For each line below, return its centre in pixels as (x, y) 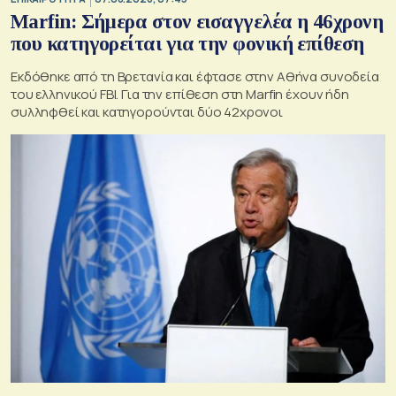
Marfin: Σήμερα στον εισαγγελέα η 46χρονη (197, 22)
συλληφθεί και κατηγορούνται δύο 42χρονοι (147, 112)
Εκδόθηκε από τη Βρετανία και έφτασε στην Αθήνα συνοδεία (195, 77)
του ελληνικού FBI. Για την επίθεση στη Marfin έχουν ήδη (180, 95)
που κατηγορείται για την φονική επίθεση (187, 44)
